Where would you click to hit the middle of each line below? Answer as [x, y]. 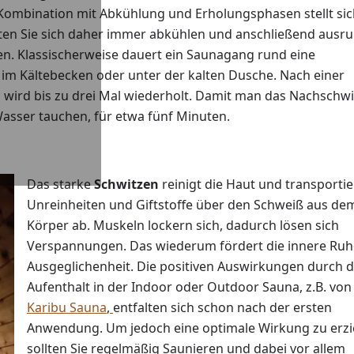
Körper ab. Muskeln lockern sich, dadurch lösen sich [183, 226]
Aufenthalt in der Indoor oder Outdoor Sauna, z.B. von [189, 287]
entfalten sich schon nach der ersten [222, 308]
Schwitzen [126, 185]
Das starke [60, 185]
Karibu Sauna [67, 308]
